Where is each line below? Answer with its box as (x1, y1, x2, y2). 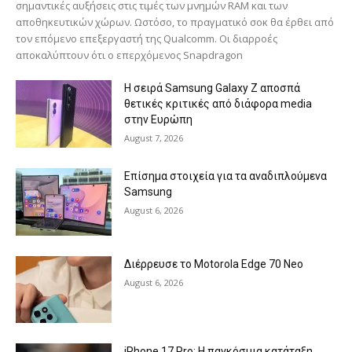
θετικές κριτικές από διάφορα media (124, 97, 313, 111)
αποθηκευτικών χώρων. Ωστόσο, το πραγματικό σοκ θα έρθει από (16, 15, 334, 30)
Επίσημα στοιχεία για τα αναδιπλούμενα (124, 170, 328, 182)
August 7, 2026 (124, 132, 184, 145)
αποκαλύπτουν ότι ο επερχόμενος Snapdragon (16, 48, 243, 63)
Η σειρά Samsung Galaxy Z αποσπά (124, 82, 301, 95)
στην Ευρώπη (124, 113, 193, 126)
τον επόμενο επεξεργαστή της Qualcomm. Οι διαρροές (16, 31, 277, 46)
